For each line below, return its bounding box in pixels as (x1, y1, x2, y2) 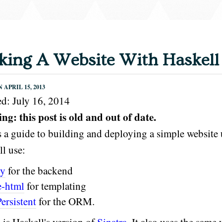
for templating (24, 179, 86, 193)
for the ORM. (36, 194, 95, 208)
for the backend (5, 164, 73, 177)
